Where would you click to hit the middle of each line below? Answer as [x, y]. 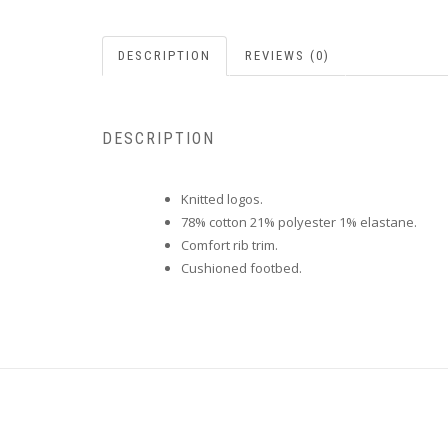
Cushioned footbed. [241, 268]
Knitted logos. [222, 199]
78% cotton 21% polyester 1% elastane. [299, 222]
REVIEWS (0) [287, 55]
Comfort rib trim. [229, 245]
